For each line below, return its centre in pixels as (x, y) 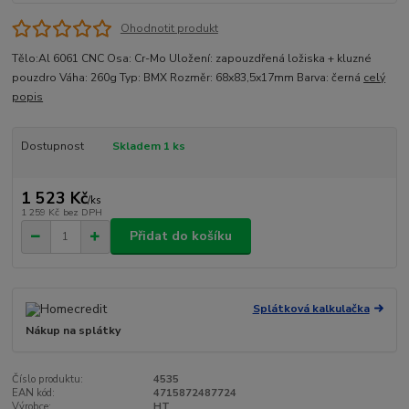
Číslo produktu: (48, 379)
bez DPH (82, 212)
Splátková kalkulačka (311, 309)
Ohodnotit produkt (169, 29)
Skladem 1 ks (148, 147)
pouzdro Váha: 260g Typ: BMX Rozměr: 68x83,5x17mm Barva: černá (188, 78)
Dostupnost (52, 147)
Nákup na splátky (73, 331)
